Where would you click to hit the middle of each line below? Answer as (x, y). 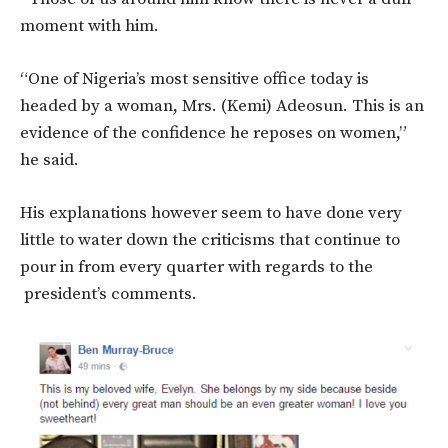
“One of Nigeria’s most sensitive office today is (194, 78)
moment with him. (89, 25)
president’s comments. (108, 293)
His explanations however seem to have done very (211, 212)
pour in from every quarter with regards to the (196, 266)
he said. (49, 159)
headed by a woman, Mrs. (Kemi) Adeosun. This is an (222, 105)
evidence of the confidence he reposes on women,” (213, 132)
